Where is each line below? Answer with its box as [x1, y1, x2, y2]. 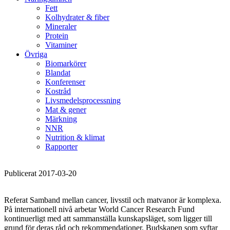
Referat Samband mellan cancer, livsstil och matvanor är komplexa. [4, 196, 221, 205]
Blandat [45, 68, 70, 78]
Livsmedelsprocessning [45, 96, 121, 105]
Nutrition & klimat [45, 133, 105, 142]
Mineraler [45, 22, 76, 31]
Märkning [45, 114, 77, 124]
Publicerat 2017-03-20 [4, 169, 76, 178]
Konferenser [45, 78, 85, 87]
